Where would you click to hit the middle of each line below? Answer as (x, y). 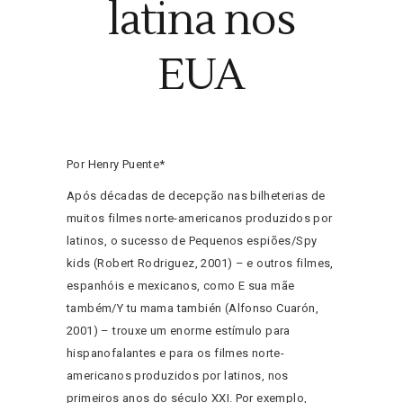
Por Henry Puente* (116, 165)
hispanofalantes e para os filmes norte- (176, 354)
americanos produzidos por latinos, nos (178, 376)
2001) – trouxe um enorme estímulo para (179, 331)
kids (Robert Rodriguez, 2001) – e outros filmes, (200, 264)
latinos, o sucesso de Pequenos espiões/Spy (192, 241)
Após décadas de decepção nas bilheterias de (196, 196)
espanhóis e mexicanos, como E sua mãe (181, 286)
